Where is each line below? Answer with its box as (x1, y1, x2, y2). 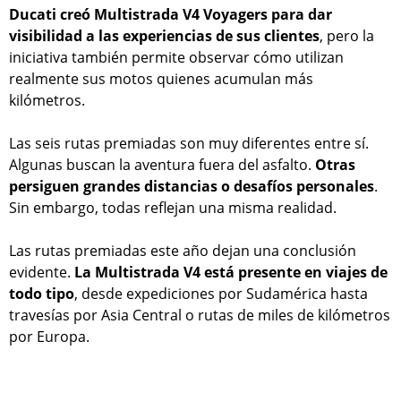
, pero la (320, 26, 374, 47)
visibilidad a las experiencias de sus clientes (9, 26, 320, 47)
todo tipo (9, 284, 74, 304)
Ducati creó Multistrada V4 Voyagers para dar (9, 4, 332, 25)
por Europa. (9, 327, 90, 347)
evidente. (9, 262, 74, 283)
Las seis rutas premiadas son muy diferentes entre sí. (9, 133, 369, 154)
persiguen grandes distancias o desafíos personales (9, 176, 374, 197)
